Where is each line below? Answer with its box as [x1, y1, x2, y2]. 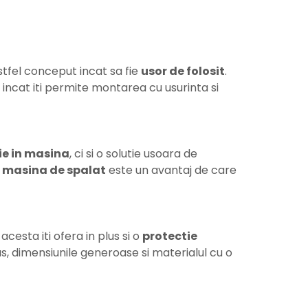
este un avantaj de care [106, 162, 236, 178]
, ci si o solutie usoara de [69, 145, 197, 162]
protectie [142, 228, 197, 244]
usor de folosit [141, 63, 225, 79]
